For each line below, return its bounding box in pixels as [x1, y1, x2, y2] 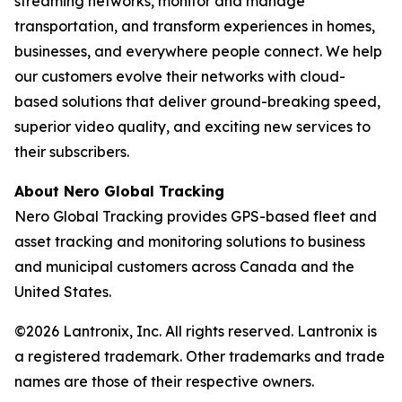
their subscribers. [14, 143, 129, 161]
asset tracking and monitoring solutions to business [14, 232, 365, 250]
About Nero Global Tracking [14, 182, 224, 200]
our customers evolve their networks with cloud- [14, 67, 345, 85]
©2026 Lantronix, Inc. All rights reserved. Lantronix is [14, 322, 377, 340]
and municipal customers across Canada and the [14, 258, 354, 275]
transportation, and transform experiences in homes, [14, 17, 375, 35]
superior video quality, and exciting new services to [14, 118, 371, 135]
